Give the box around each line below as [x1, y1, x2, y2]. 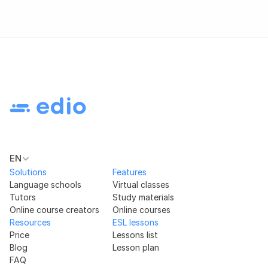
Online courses [112, 205, 170, 215]
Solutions [10, 167, 47, 177]
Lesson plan [112, 242, 159, 252]
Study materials [112, 192, 174, 202]
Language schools [10, 179, 81, 190]
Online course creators [10, 205, 99, 215]
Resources [10, 217, 51, 227]
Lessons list [112, 230, 158, 240]
